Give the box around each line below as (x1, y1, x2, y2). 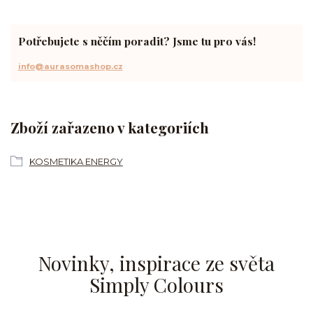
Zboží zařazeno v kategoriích (10, 117, 209, 138)
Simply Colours (89, 271, 224, 298)
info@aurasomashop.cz (17, 61, 123, 71)
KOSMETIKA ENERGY (29, 155, 123, 167)
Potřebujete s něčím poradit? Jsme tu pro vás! (17, 34, 256, 49)
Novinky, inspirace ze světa (38, 249, 275, 276)
